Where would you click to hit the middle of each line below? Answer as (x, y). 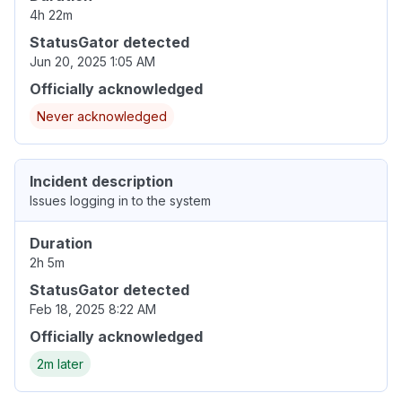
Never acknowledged (102, 117)
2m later (60, 364)
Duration (61, 244)
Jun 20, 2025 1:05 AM (92, 62)
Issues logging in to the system (120, 201)
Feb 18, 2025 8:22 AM (93, 310)
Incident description (101, 182)
